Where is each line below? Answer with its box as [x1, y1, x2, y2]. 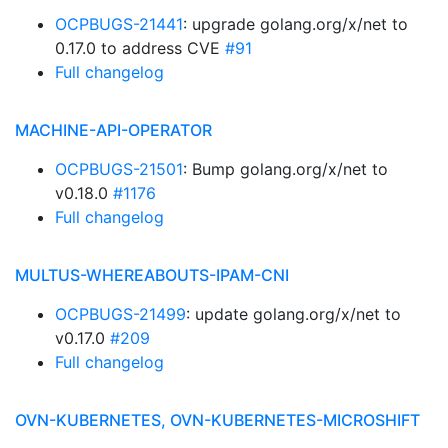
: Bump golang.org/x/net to [183, 159, 388, 179]
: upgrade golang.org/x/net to [183, 14, 408, 34]
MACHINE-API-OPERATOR [15, 120, 212, 140]
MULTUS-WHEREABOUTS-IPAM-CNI [15, 265, 289, 285]
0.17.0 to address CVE [55, 38, 225, 58]
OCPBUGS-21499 [55, 304, 186, 324]
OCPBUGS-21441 [55, 14, 183, 34]
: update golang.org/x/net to [186, 304, 401, 324]
